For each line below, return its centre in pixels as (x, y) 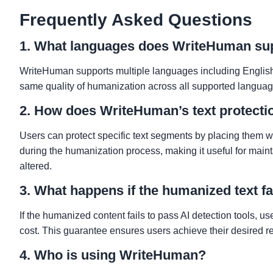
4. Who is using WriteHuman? (113, 255)
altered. (36, 166)
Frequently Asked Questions (136, 20)
